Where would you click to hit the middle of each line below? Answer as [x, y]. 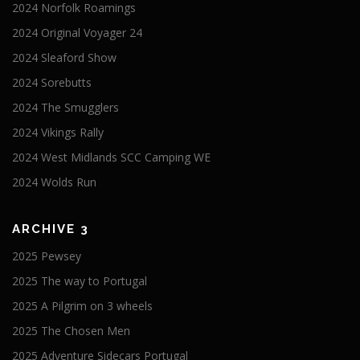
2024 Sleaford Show [64, 58]
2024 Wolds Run [54, 182]
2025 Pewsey [47, 256]
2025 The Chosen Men [71, 331]
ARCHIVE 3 [51, 229]
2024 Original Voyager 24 [77, 33]
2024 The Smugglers [65, 108]
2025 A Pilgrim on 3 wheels [82, 306]
